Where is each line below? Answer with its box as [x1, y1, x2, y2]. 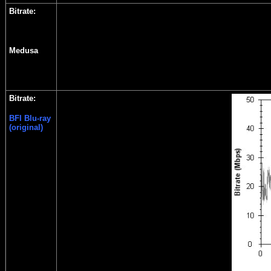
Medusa [9, 46, 38, 55]
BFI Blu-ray [9, 114, 51, 123]
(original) [9, 123, 43, 132]
